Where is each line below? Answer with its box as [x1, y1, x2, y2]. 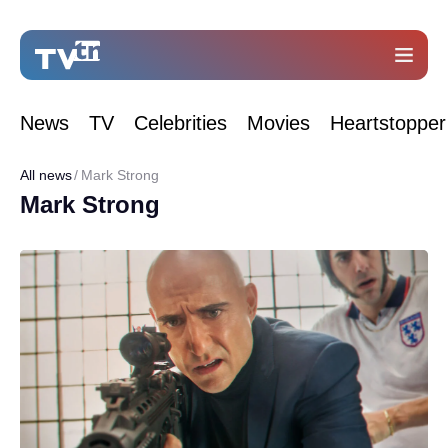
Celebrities [134, 112, 227, 134]
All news [20, 167, 72, 184]
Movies [247, 112, 310, 134]
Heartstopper [330, 112, 446, 134]
